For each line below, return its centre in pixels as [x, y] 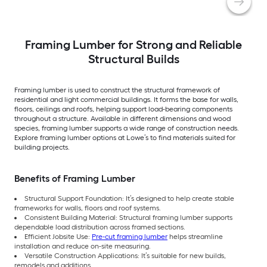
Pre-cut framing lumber [130, 236]
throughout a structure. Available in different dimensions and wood [122, 118]
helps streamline [195, 236]
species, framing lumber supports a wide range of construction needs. [127, 128]
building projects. [42, 147]
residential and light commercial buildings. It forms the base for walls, [126, 99]
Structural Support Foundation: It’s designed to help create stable [129, 198]
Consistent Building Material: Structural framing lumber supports [128, 217]
